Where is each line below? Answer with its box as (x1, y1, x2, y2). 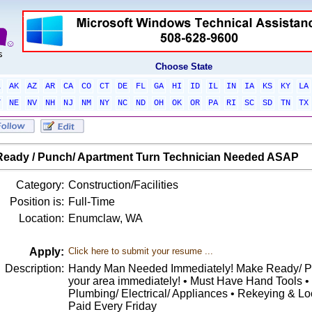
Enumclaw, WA (68, 212, 143, 224)
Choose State (155, 61, 212, 72)
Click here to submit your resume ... (68, 246, 213, 256)
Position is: (9, 196, 64, 208)
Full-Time (68, 196, 115, 208)
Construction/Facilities (68, 179, 178, 191)
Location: (18, 212, 64, 224)
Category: (15, 179, 64, 191)
